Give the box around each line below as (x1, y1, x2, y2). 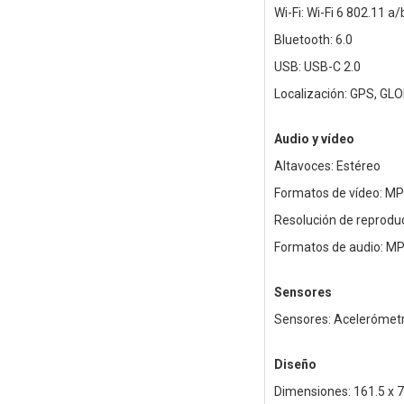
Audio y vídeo (273, 132, 354, 147)
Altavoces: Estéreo (273, 159, 381, 174)
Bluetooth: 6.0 (273, 32, 353, 48)
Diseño (273, 357, 317, 372)
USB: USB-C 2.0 (273, 60, 361, 75)
